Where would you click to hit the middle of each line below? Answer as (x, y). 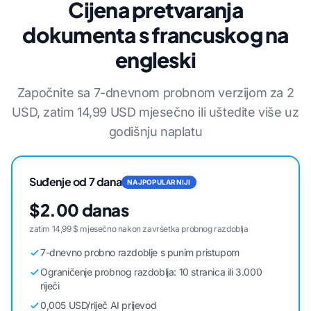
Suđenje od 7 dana (76, 182)
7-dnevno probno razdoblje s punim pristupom (140, 252)
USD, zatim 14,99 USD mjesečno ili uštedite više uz (155, 112)
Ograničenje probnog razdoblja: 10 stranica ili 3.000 (151, 272)
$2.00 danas (79, 210)
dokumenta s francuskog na (155, 35)
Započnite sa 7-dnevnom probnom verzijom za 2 (155, 93)
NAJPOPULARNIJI (159, 182)
